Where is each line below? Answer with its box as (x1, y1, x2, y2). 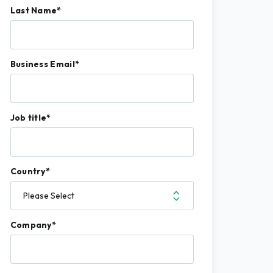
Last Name (10, 5, 57, 16)
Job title (10, 112, 47, 123)
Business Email (10, 58, 75, 69)
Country (10, 166, 46, 177)
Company (10, 219, 52, 230)
